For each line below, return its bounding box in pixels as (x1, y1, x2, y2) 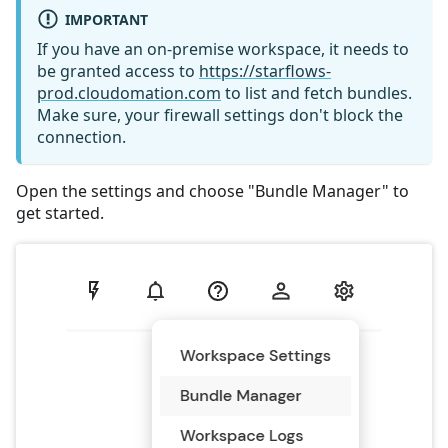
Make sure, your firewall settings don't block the (37, 103, 403, 126)
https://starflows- (199, 59, 331, 82)
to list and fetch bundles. (221, 81, 412, 104)
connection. (37, 125, 126, 148)
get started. (16, 201, 104, 224)
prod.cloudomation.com (37, 81, 221, 104)
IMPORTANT (64, 9, 148, 29)
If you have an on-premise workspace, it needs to (37, 37, 409, 60)
